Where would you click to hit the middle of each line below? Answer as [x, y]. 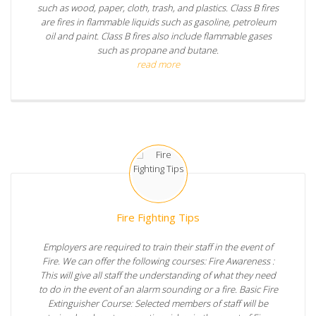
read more [158, 64]
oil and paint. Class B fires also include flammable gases [158, 36]
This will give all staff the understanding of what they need [158, 275]
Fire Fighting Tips [158, 217]
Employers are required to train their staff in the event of [158, 247]
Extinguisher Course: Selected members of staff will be [158, 303]
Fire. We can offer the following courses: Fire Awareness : [158, 261]
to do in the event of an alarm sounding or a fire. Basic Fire [158, 289]
